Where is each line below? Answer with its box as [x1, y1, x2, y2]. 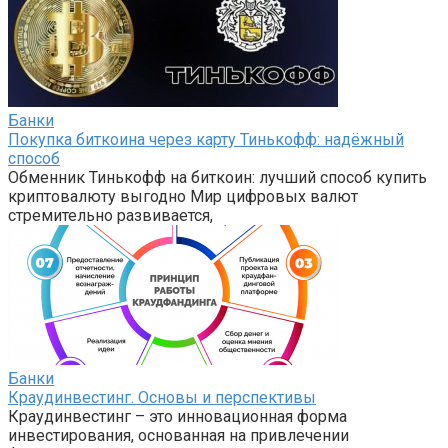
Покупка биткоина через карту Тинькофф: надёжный [8, 129, 404, 149]
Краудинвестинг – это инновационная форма [8, 406, 347, 426]
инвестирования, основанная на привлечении [8, 425, 349, 445]
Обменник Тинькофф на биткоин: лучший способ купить [8, 167, 427, 187]
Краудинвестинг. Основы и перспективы [8, 387, 316, 407]
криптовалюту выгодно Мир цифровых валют [8, 186, 358, 206]
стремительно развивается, [8, 205, 213, 225]
